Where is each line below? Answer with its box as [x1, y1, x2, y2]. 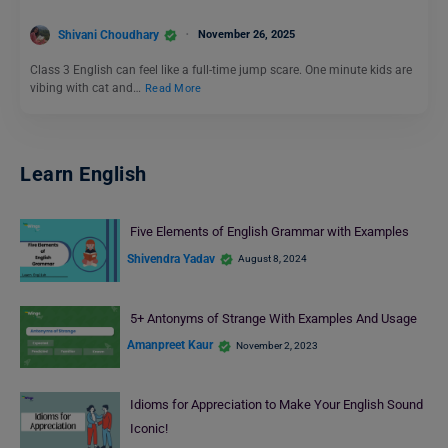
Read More [145, 82, 202, 96]
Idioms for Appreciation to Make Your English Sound [129, 397, 423, 413]
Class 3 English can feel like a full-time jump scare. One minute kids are [30, 63, 412, 78]
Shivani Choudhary [58, 27, 159, 42]
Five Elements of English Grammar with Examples [129, 224, 409, 240]
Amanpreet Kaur [127, 338, 213, 353]
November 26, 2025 [198, 27, 295, 41]
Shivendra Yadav [127, 251, 215, 266]
